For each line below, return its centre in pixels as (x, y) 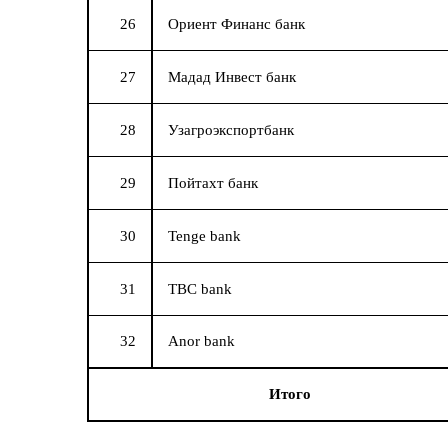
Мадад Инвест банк (232, 77)
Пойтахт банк (213, 183)
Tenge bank (204, 236)
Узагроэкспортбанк (231, 130)
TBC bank (200, 289)
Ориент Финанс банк (236, 24)
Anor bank (201, 341)
